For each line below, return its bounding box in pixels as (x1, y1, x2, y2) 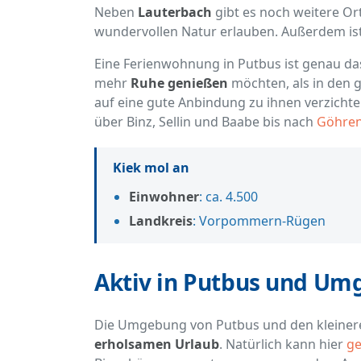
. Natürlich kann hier (219, 335, 346, 354)
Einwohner (129, 188, 199, 206)
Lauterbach (138, 3, 212, 22)
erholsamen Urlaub (94, 335, 219, 354)
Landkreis (129, 212, 193, 230)
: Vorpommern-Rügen (193, 212, 326, 230)
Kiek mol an (113, 159, 189, 177)
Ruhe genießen (131, 74, 228, 93)
